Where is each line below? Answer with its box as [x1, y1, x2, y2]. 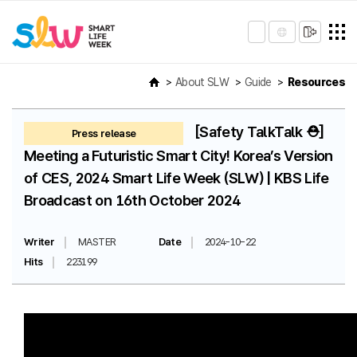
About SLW [175, 76, 229, 88]
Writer [24, 236, 55, 248]
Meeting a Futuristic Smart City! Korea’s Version [24, 147, 333, 165]
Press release [71, 127, 136, 139]
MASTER [78, 236, 116, 248]
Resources [287, 76, 345, 88]
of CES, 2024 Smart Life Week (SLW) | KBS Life [24, 169, 329, 187]
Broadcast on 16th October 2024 [24, 191, 241, 210]
